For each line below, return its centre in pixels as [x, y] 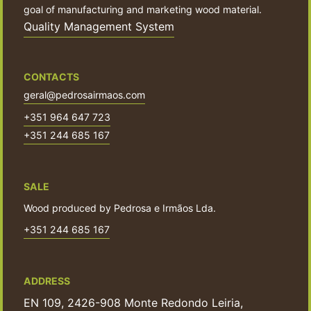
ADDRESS [47, 280]
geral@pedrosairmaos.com [84, 95]
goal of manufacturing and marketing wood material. [143, 9]
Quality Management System [99, 26]
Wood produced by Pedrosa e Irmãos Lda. [120, 208]
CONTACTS [51, 76]
